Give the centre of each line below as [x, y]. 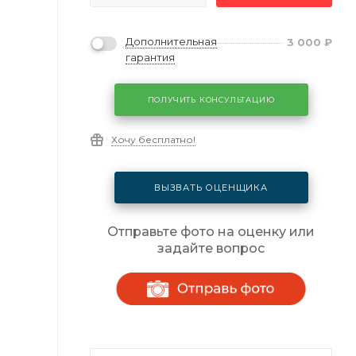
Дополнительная [171, 42]
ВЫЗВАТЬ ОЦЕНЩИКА [211, 187]
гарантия [150, 57]
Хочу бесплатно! [153, 139]
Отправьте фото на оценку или [211, 232]
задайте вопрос [211, 249]
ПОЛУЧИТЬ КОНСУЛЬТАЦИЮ [211, 99]
